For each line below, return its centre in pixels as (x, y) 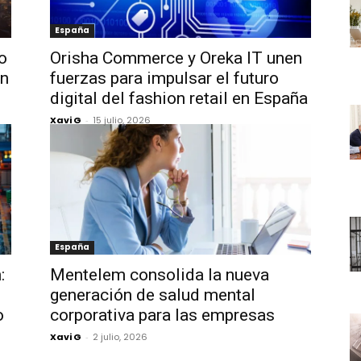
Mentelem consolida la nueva (160, 275)
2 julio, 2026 (120, 337)
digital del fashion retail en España (179, 98)
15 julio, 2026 (122, 120)
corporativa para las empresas (162, 315)
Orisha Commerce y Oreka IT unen (176, 58)
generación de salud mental (153, 295)
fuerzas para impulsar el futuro (164, 78)
